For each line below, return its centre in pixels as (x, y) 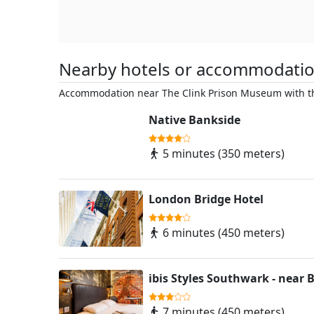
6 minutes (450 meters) (222, 233)
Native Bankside (194, 120)
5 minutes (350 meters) (222, 154)
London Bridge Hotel (206, 199)
